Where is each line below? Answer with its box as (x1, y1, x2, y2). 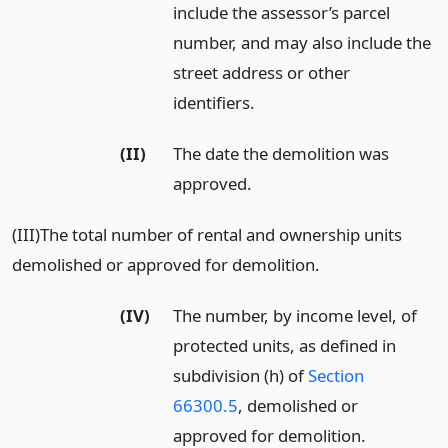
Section (308, 363, 365, 387)
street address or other (173, 61, 351, 85)
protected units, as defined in (173, 333, 397, 357)
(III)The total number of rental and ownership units (12, 222, 402, 246)
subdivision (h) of (173, 363, 309, 387)
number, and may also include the (173, 31, 432, 55)
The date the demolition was (173, 142, 390, 166)
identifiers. (173, 91, 256, 115)
